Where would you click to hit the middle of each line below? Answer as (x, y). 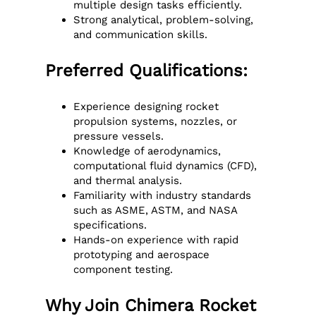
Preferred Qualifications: (147, 70)
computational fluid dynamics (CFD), (165, 165)
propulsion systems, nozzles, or (156, 121)
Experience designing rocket (146, 106)
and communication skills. (141, 34)
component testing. (123, 269)
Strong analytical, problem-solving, (164, 19)
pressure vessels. (119, 136)
